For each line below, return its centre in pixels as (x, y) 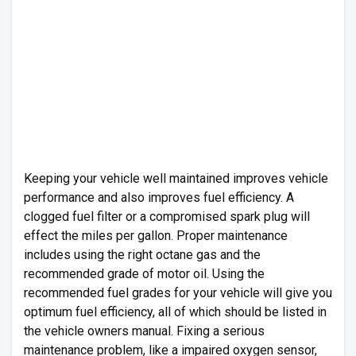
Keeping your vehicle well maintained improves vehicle (176, 178)
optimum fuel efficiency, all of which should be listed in (175, 312)
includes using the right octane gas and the (142, 255)
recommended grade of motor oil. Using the (144, 274)
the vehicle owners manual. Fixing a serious (144, 331)
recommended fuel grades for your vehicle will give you (178, 293)
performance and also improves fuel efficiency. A (159, 197)
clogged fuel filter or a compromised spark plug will (167, 217)
